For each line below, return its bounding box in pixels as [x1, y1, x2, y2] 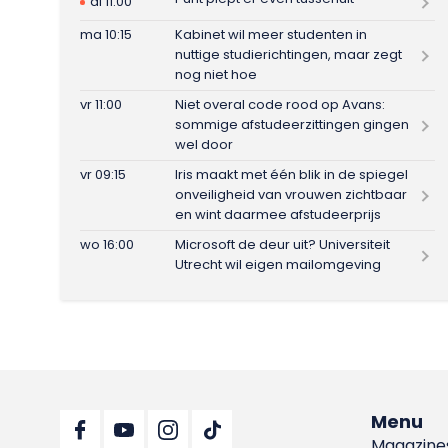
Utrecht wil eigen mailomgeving [175, 255, 385, 274]
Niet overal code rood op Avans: [175, 95, 386, 114]
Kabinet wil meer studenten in [175, 25, 368, 44]
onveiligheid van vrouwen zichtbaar [175, 185, 408, 204]
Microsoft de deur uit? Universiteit [175, 235, 391, 254]
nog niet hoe [175, 65, 258, 84]
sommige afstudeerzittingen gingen [175, 115, 410, 134]
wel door [175, 135, 234, 154]
